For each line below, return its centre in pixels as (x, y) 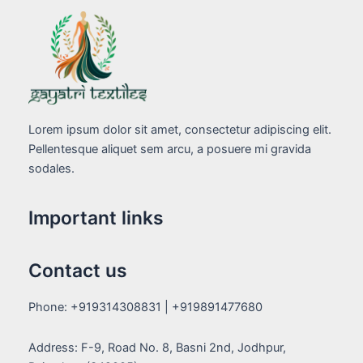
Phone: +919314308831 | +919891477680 (145, 307)
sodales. (51, 168)
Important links (96, 218)
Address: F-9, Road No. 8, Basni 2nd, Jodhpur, (157, 347)
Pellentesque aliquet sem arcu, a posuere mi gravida (170, 149)
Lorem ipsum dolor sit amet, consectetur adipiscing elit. (180, 129)
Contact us (78, 271)
